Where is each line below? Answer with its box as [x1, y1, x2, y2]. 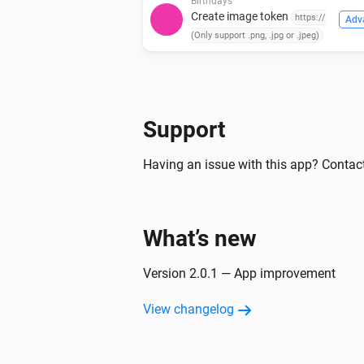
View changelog [143, 301, 234, 317]
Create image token [191, 9, 291, 23]
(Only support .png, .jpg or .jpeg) [191, 29, 319, 41]
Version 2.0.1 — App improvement [143, 265, 336, 281]
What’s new [143, 224, 257, 252]
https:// [295, 11, 326, 23]
